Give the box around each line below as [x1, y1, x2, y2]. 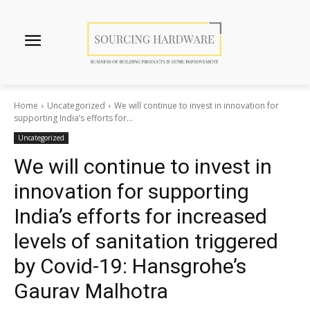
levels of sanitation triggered [14, 229, 278, 254]
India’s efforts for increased [14, 204, 267, 229]
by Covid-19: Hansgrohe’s [14, 254, 246, 279]
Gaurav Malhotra [14, 279, 168, 304]
